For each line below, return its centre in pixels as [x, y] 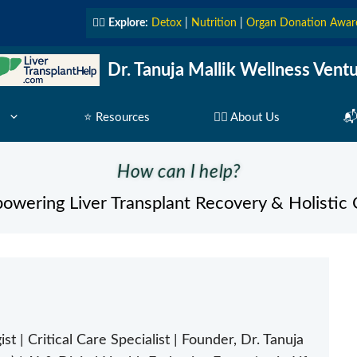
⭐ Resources [116, 118]
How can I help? [178, 171]
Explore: [128, 23]
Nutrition [214, 23]
